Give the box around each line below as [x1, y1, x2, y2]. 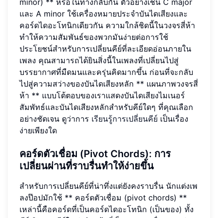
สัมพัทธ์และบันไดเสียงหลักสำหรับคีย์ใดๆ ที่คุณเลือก [19, 102, 193, 112]
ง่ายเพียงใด [19, 125, 57, 135]
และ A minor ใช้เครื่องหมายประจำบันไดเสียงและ [19, 8, 188, 18]
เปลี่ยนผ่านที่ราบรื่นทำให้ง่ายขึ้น [19, 160, 154, 172]
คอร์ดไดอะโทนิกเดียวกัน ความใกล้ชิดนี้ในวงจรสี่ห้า [19, 20, 195, 30]
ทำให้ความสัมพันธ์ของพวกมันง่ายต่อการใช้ [19, 32, 168, 42]
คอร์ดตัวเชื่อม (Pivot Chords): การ [19, 147, 171, 160]
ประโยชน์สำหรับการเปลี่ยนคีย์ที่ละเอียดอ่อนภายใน [19, 43, 191, 54]
